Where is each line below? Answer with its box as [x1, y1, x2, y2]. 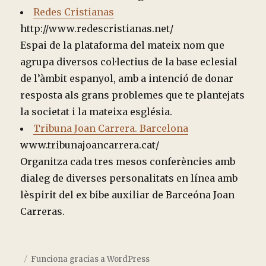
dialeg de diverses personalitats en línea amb [20, 172, 238, 185]
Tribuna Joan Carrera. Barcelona [33, 122, 189, 135]
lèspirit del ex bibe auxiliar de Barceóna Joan [20, 189, 235, 201]
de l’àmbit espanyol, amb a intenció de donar [20, 72, 234, 85]
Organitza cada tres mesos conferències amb [20, 156, 236, 168]
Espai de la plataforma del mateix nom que [20, 39, 225, 52]
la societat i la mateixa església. [20, 106, 173, 118]
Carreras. [20, 205, 65, 218]
